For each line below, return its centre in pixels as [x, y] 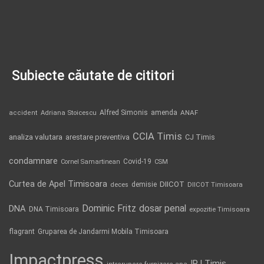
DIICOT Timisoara [215, 184]
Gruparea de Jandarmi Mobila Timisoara [103, 231]
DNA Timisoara [54, 209]
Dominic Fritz [109, 208]
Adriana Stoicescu [69, 113]
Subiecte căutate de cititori [93, 75]
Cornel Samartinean [90, 161]
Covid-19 [137, 161]
